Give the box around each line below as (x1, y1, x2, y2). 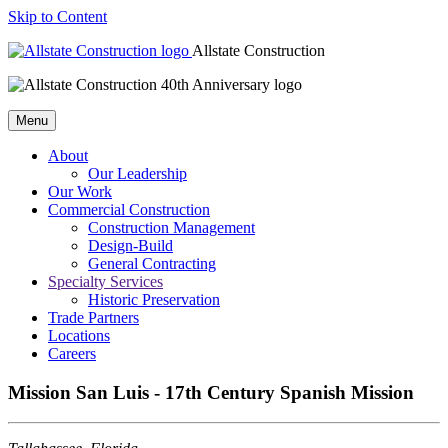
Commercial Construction (48, 201, 210, 218)
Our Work (48, 183, 112, 200)
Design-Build (88, 237, 173, 254)
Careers (48, 345, 96, 362)
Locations (48, 327, 110, 344)
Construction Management (88, 219, 255, 236)
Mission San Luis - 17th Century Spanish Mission (8, 381, 414, 403)
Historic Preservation (88, 291, 220, 308)
